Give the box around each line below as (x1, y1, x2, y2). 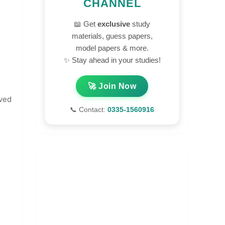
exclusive (97, 20, 130, 29)
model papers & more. (75, 44, 149, 53)
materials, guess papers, (71, 32, 153, 41)
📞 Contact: (70, 105, 107, 114)
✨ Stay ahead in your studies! (63, 56, 161, 65)
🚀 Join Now (88, 82, 136, 91)
